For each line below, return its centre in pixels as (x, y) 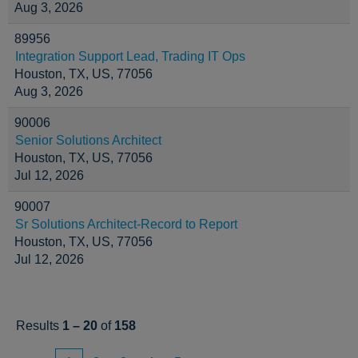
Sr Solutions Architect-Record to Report (126, 224)
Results (39, 326)
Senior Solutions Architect (88, 140)
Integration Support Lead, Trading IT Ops (130, 56)
